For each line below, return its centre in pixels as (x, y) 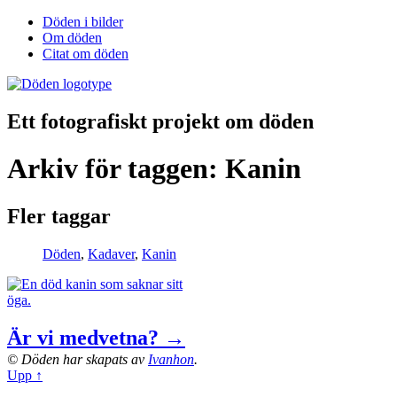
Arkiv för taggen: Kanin (154, 169)
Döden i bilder (83, 22)
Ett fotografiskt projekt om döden (160, 121)
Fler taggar (59, 216)
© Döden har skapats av (78, 359)
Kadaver (111, 253)
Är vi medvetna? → (96, 337)
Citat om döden (86, 54)
